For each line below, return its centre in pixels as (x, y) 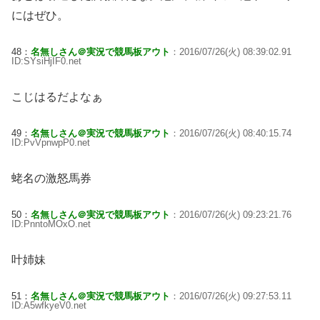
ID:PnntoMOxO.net (51, 224)
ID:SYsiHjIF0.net (46, 61)
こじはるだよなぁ (57, 96)
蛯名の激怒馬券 (51, 178)
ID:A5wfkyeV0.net (49, 305)
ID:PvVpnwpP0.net (51, 142)
